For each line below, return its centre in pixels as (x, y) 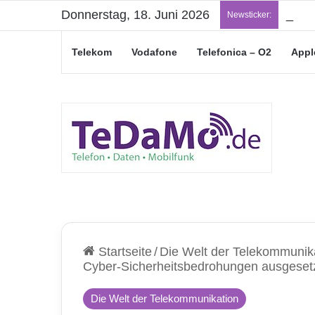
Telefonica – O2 (234, 52)
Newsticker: (249, 15)
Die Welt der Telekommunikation (165, 298)
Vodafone (154, 52)
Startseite (123, 252)
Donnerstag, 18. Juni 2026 (135, 15)
